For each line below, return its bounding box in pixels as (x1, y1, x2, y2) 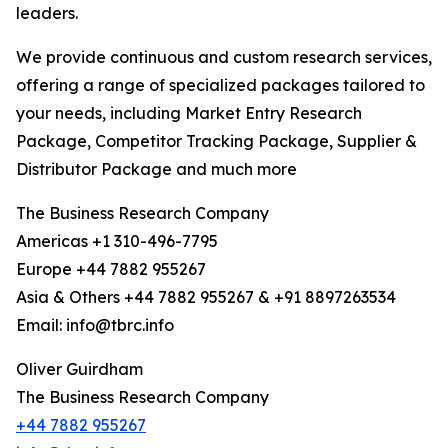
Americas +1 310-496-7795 (16, 231, 218, 252)
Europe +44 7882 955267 (16, 259, 206, 280)
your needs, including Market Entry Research (16, 103, 362, 124)
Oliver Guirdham (16, 359, 143, 380)
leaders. (16, 3, 78, 24)
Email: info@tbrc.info (16, 315, 174, 336)
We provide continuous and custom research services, (16, 47, 432, 68)
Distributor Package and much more (16, 159, 297, 180)
